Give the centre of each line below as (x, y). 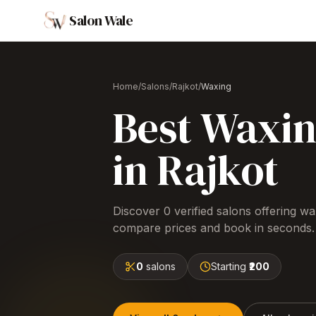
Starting (230, 266)
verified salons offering (235, 211)
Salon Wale (101, 20)
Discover (138, 211)
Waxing (216, 86)
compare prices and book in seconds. (214, 228)
